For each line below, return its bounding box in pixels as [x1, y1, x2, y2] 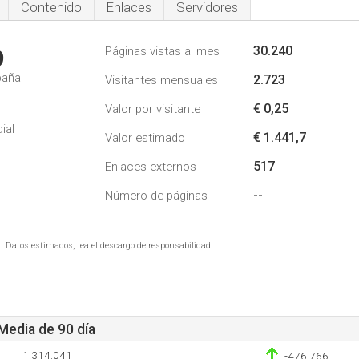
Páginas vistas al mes [105, 44, 220, 58]
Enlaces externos [105, 159, 196, 174]
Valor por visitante [105, 102, 200, 116]
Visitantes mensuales [105, 73, 218, 87]
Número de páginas [105, 188, 208, 203]
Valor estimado [105, 131, 185, 145]
